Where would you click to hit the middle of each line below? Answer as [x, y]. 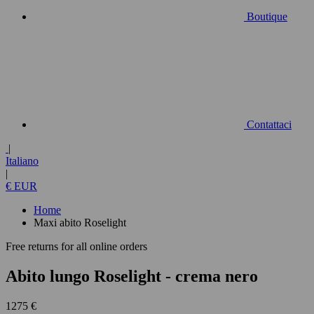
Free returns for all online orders [76, 246]
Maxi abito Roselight [80, 223]
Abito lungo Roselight [86, 276]
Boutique [267, 16]
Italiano [22, 161]
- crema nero [212, 276]
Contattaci [269, 124]
